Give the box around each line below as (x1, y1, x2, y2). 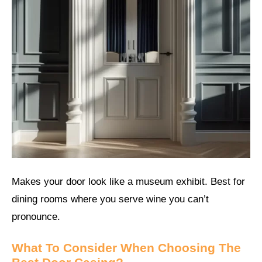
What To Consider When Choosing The (12, 241, 241, 255)
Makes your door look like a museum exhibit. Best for (12, 175, 245, 187)
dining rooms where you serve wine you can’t (12, 193, 209, 205)
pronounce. (12, 211, 60, 222)
